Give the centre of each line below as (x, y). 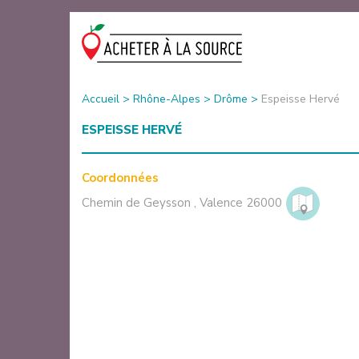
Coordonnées (120, 177)
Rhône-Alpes (167, 99)
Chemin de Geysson (138, 202)
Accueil (101, 99)
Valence (223, 202)
